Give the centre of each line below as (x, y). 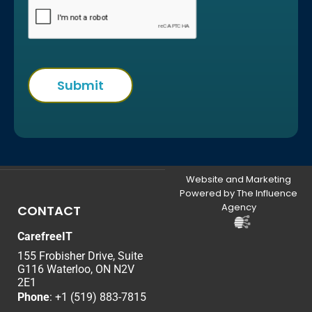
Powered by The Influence (239, 194)
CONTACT (49, 211)
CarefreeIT (45, 237)
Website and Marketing (239, 180)
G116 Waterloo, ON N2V (76, 270)
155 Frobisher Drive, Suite (80, 256)
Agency (239, 208)
